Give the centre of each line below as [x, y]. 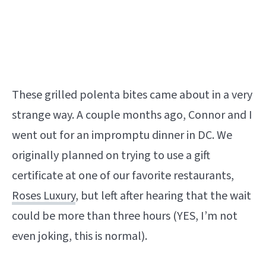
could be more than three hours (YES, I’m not [125, 216]
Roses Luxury [44, 196]
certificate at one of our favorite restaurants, [123, 175]
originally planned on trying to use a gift [111, 155]
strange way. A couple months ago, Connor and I [132, 115]
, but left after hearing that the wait [163, 196]
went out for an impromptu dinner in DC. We [122, 135]
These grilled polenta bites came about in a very [132, 95]
